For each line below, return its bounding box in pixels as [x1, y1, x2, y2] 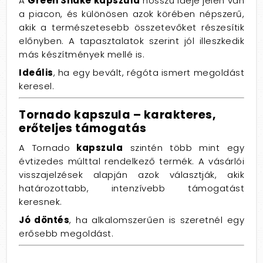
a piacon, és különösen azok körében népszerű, [19, 8, 244, 20]
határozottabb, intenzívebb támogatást [19, 182, 244, 194]
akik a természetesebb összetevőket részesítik [19, 21, 244, 33]
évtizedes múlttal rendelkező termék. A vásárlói [19, 155, 244, 167]
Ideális [19, 66, 53, 79]
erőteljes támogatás [19, 120, 147, 136]
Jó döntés [19, 214, 70, 226]
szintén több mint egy [123, 141, 245, 154]
